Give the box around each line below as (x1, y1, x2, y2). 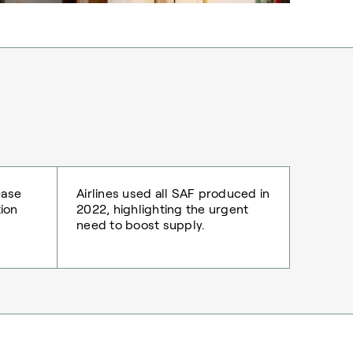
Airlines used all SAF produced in (76, 186, 270, 200)
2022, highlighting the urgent (76, 202, 249, 216)
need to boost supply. (76, 217, 206, 232)
